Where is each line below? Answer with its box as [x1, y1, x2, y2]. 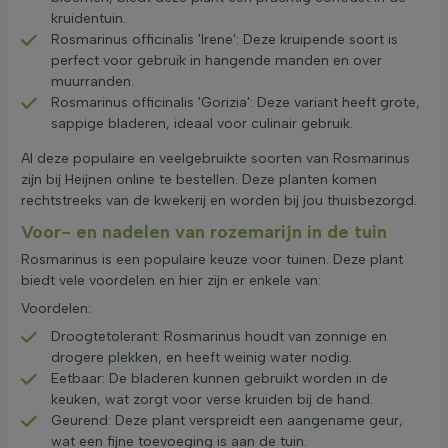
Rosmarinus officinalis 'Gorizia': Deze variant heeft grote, [51, 94, 420, 111]
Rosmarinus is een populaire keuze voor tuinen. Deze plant [21, 251, 403, 269]
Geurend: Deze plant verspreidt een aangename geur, [51, 412, 403, 430]
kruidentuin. [51, 10, 126, 27]
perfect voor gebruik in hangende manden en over [51, 52, 382, 69]
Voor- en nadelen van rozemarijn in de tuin [21, 221, 387, 244]
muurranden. [51, 73, 134, 90]
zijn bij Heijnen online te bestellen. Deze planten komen [21, 171, 377, 188]
